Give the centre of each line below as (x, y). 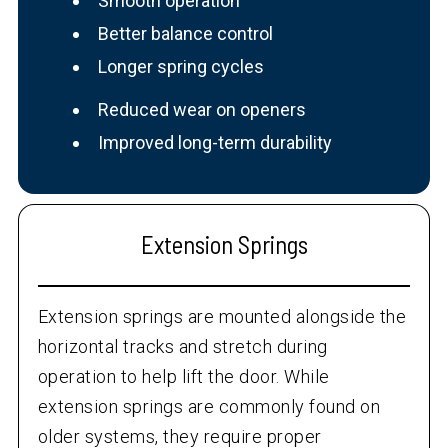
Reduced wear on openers (201, 110)
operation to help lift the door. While (183, 377)
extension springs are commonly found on (209, 407)
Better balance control (185, 34)
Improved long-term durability (214, 143)
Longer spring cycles (180, 67)
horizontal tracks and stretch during (182, 347)
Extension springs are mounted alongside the (222, 317)
